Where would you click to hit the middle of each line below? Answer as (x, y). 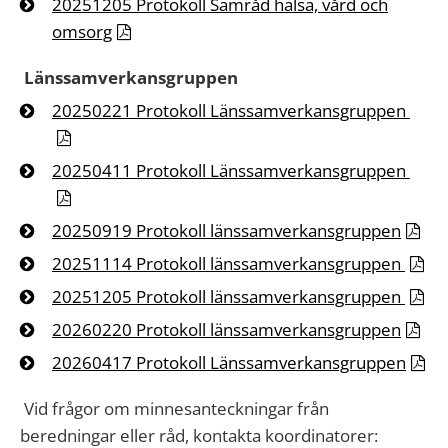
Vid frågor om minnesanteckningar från (174, 408)
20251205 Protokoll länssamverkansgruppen (228, 296)
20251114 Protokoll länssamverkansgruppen (228, 263)
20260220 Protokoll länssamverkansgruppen (226, 329)
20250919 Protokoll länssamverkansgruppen (226, 230)
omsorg (82, 31)
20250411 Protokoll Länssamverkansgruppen (231, 170)
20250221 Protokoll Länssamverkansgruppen (231, 110)
